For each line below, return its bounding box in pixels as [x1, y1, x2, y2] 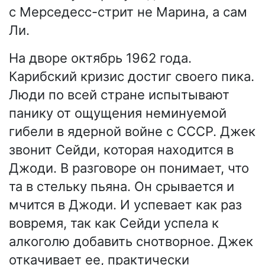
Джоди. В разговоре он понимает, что [9, 160, 249, 176]
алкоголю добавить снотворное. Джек [9, 234, 253, 250]
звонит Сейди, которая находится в [9, 142, 234, 158]
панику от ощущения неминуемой [9, 105, 227, 121]
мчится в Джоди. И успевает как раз [9, 197, 242, 213]
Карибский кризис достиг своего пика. [9, 69, 254, 85]
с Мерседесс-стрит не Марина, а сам [9, 4, 247, 20]
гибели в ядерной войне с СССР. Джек [9, 124, 256, 140]
